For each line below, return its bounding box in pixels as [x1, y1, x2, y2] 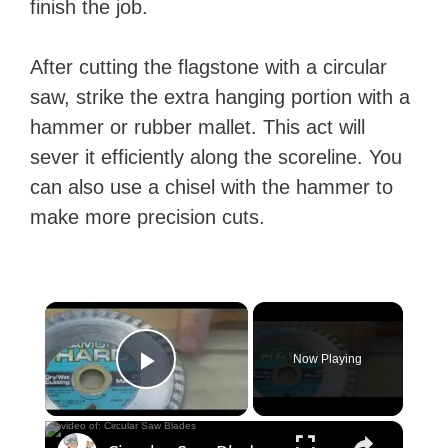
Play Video [146, 371, 291, 405]
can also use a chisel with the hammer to [30, 176, 393, 198]
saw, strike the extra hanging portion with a [30, 86, 410, 108]
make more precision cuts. [30, 206, 265, 228]
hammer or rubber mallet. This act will [30, 116, 365, 138]
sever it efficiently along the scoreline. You [30, 146, 402, 168]
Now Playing [293, 352, 363, 366]
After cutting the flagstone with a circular [30, 56, 387, 78]
